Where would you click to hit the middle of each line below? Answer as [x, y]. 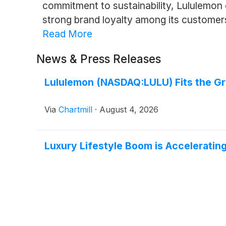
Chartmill [75, 110]
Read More [67, 34]
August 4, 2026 [129, 110]
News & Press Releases [99, 59]
